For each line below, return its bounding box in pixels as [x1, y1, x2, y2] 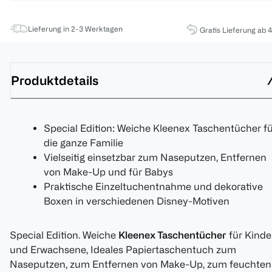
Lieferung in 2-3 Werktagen [28, 24, 123, 33]
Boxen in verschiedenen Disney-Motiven [44, 195, 229, 207]
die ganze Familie [44, 137, 123, 149]
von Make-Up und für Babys [44, 166, 173, 178]
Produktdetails [11, 73, 98, 87]
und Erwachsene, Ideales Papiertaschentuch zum [10, 244, 236, 256]
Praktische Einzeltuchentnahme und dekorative [44, 181, 263, 192]
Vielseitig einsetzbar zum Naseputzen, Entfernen [44, 152, 267, 163]
